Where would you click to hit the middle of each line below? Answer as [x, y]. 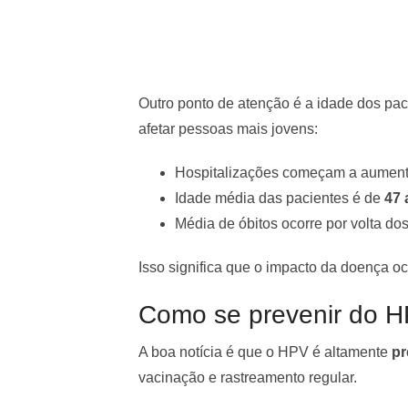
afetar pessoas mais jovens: [228, 128]
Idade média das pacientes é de [280, 198]
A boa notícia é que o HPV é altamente [265, 352]
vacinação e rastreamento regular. [248, 377]
